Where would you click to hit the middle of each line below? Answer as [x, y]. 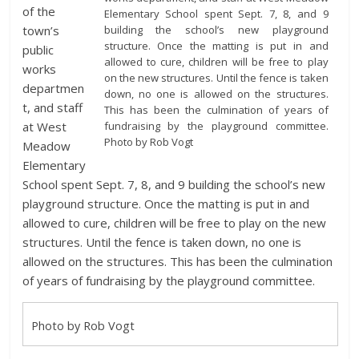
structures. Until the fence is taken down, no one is [162, 242]
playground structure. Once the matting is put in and [166, 203]
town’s [41, 30]
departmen [54, 88]
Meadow [47, 145]
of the [39, 11]
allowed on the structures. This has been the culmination [178, 261]
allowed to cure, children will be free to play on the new [175, 222]
